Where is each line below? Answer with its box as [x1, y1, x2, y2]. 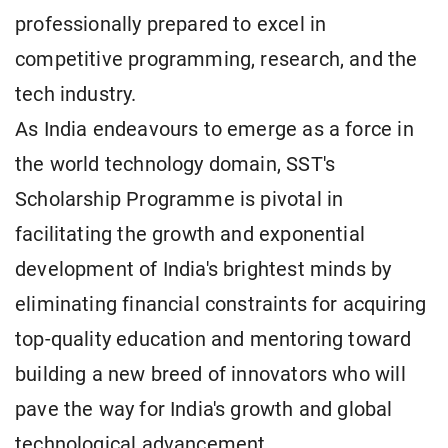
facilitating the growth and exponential [15, 223, 366, 247]
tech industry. [15, 83, 137, 107]
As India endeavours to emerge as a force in [15, 118, 414, 142]
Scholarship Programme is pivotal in [15, 188, 344, 212]
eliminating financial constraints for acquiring [15, 293, 427, 317]
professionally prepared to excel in [15, 13, 327, 37]
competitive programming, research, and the [15, 48, 418, 72]
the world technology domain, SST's [15, 153, 336, 177]
